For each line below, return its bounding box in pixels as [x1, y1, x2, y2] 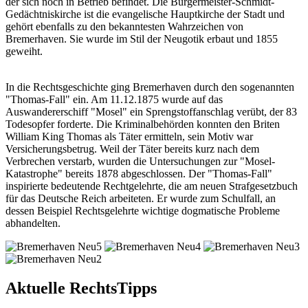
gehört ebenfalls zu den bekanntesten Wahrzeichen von [5, 21, 243, 33]
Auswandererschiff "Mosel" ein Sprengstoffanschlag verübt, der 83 [5, 106, 297, 118]
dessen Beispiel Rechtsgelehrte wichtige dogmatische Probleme [5, 205, 280, 217]
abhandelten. [5, 217, 60, 230]
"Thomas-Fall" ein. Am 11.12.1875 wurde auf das [5, 93, 223, 106]
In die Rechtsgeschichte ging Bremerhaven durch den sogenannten [5, 81, 294, 93]
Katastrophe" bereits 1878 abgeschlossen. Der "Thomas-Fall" [5, 168, 272, 180]
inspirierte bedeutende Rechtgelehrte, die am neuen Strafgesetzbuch [5, 180, 298, 192]
